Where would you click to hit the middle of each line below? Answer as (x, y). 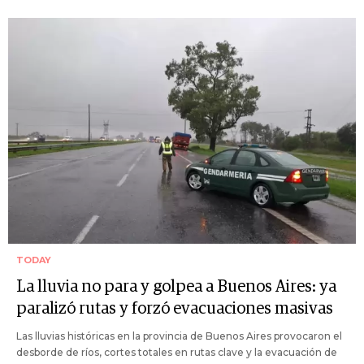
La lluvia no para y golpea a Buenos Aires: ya (176, 286)
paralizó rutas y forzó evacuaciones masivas (175, 308)
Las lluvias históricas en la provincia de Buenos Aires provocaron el (179, 336)
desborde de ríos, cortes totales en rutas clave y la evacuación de (177, 352)
